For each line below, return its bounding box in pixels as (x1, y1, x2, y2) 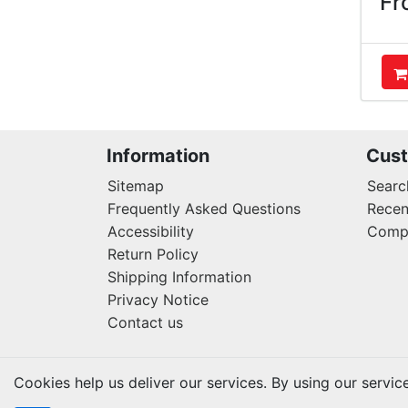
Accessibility (107, 222, 194, 241)
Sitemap (107, 177, 164, 196)
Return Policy (107, 245, 199, 264)
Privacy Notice (107, 291, 209, 310)
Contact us (107, 313, 183, 332)
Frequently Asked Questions (107, 199, 301, 219)
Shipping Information (107, 268, 251, 287)
